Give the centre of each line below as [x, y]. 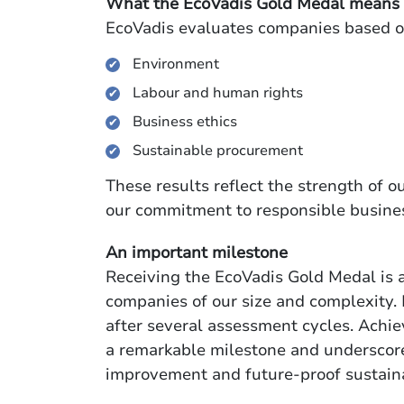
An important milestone [197, 252]
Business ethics [185, 122]
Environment [176, 64]
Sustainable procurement [218, 151]
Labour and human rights [218, 93]
